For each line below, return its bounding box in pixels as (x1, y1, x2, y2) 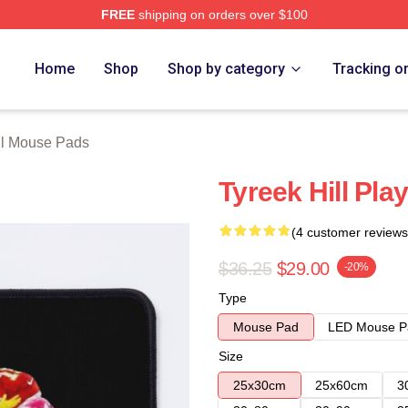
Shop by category (168, 60, 286, 77)
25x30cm (233, 378, 286, 393)
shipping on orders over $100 (134, 7, 308, 22)
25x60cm (315, 378, 368, 393)
